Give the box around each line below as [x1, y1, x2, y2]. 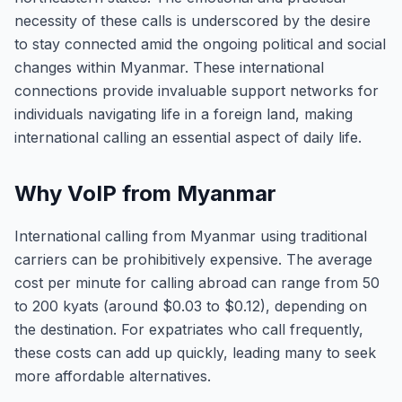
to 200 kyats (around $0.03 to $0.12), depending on [14, 297, 367, 315]
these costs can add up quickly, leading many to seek [14, 344, 376, 362]
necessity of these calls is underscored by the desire [14, 12, 371, 30]
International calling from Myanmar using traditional [14, 227, 367, 245]
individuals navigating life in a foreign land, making [14, 105, 353, 123]
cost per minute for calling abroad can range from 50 [14, 274, 380, 292]
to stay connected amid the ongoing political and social [14, 35, 386, 53]
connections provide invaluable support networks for [14, 82, 379, 100]
